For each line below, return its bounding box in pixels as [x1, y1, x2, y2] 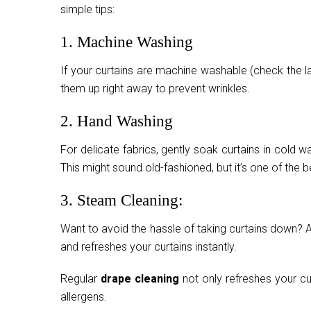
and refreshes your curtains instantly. [60, 239, 237, 253]
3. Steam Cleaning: [60, 191, 183, 209]
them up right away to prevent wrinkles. [60, 81, 250, 95]
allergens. [60, 289, 107, 303]
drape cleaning [101, 271, 180, 285]
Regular [60, 271, 101, 285]
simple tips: [60, 2, 115, 16]
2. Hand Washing [60, 112, 173, 130]
